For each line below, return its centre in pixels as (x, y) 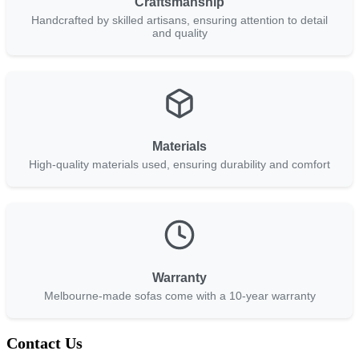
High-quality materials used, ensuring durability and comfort (179, 165)
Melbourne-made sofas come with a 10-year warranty (179, 296)
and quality (179, 33)
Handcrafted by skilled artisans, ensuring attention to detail (179, 20)
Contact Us (44, 343)
